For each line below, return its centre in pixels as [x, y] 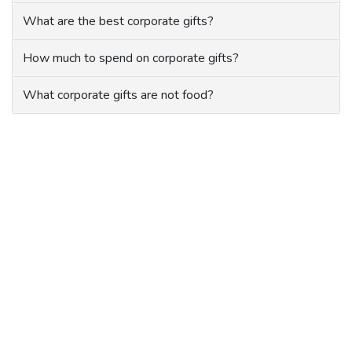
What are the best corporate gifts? [118, 22]
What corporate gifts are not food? [118, 95]
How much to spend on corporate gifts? [131, 59]
